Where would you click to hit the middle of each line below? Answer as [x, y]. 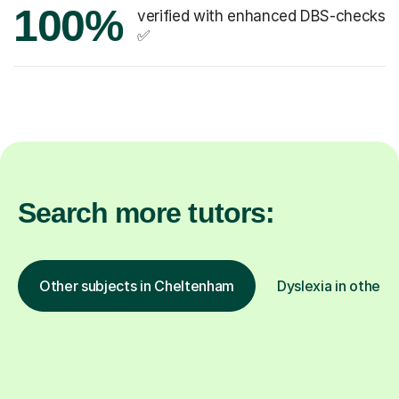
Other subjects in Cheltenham [137, 285]
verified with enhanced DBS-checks [261, 16]
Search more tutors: [146, 212]
